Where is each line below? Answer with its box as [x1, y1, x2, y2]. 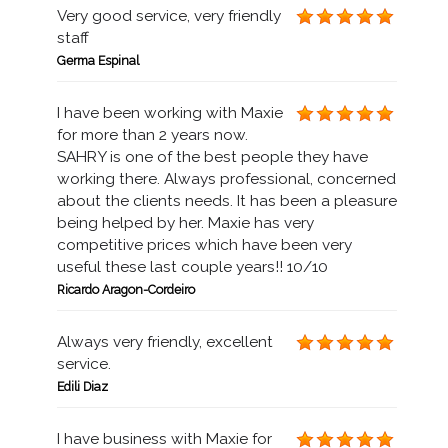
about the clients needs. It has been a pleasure [56, 192, 397, 210]
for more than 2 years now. [56, 126, 248, 144]
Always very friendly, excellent [56, 333, 273, 351]
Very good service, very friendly [56, 7, 281, 25]
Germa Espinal [56, 53, 139, 68]
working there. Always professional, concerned [56, 170, 396, 188]
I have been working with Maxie [56, 104, 283, 122]
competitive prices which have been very [56, 236, 352, 254]
